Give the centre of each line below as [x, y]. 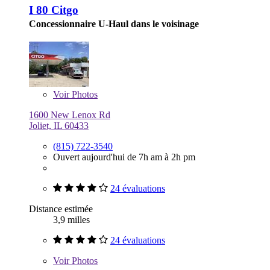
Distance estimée [61, 209]
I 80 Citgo [54, 10]
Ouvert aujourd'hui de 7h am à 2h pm [124, 157]
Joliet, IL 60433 [59, 126]
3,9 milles [71, 220]
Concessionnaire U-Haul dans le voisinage [114, 24]
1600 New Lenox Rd [70, 115]
